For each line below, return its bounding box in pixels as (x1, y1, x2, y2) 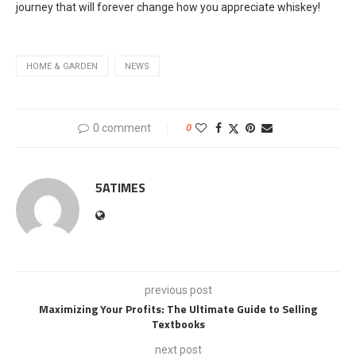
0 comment (92, 121, 151, 134)
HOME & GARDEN (26, 60, 98, 72)
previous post (144, 283, 212, 296)
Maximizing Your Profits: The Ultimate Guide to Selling (39, 300, 317, 317)
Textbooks (151, 315, 205, 332)
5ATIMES (95, 177, 145, 197)
